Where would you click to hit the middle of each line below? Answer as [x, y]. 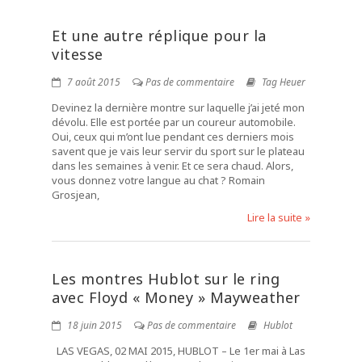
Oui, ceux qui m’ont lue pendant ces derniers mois [173, 137]
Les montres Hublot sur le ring [166, 279]
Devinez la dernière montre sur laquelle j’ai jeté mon [178, 107]
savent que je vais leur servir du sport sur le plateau [178, 151]
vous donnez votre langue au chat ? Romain [158, 180]
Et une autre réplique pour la [159, 36]
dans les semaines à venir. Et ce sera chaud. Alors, [173, 166]
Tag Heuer [284, 82]
